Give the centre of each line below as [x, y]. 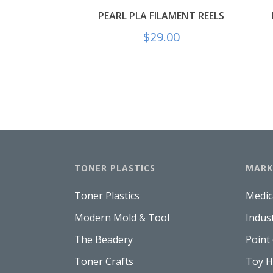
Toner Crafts [104, 261]
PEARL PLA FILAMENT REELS [161, 16]
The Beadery [104, 239]
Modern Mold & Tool [122, 217]
